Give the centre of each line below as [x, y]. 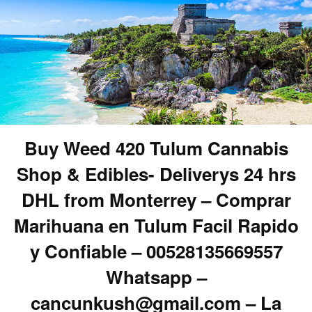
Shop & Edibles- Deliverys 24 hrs [156, 173]
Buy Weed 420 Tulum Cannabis [156, 148]
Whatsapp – [156, 276]
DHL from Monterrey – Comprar [156, 199]
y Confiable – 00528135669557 [156, 251]
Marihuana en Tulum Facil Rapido [156, 225]
